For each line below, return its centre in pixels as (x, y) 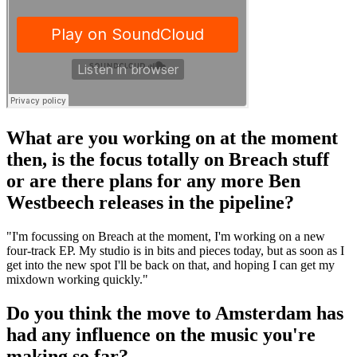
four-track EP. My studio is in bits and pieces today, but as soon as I (175, 251)
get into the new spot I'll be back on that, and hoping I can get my (171, 265)
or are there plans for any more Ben (153, 181)
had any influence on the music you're (161, 335)
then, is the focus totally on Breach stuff (168, 160)
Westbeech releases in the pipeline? (150, 203)
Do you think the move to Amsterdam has (175, 314)
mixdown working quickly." (77, 280)
